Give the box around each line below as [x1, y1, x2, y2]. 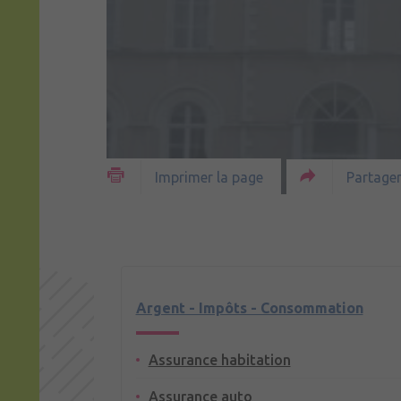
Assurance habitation [148, 352, 291, 369]
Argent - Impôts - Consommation [135, 300, 363, 317]
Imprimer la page [155, 169, 263, 186]
